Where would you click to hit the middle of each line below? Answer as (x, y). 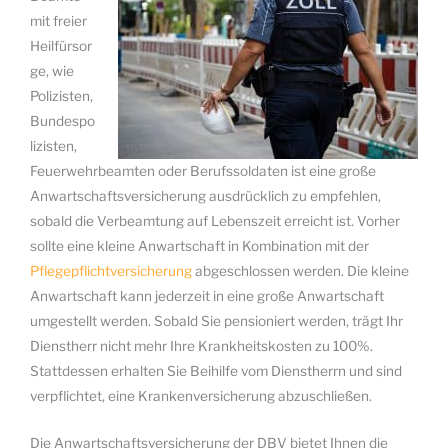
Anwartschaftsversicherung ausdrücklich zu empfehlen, (205, 195)
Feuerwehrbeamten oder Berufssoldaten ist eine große (203, 170)
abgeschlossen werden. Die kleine (300, 270)
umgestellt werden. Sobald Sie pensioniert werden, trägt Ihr (216, 320)
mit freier (58, 20)
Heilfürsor (61, 45)
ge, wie (52, 70)
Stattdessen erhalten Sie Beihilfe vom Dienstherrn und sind (216, 370)
